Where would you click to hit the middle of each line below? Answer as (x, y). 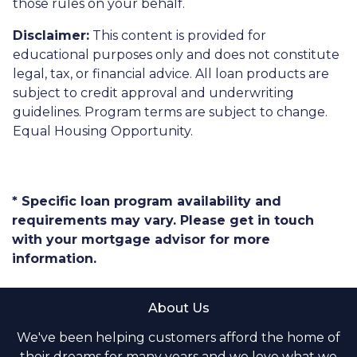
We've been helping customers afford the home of (178, 338)
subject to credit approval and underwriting (153, 93)
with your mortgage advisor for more (141, 240)
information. (54, 259)
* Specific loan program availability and (147, 202)
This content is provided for (178, 36)
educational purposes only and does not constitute (176, 55)
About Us (178, 308)
